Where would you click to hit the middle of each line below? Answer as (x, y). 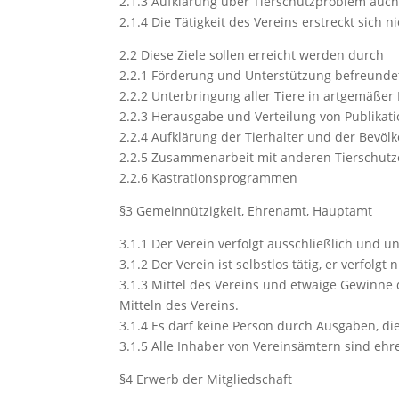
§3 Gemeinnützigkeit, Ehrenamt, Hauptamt (246, 211)
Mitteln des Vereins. (179, 305)
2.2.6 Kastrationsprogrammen (209, 178)
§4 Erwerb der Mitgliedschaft (206, 379)
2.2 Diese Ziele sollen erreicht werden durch (252, 55)
